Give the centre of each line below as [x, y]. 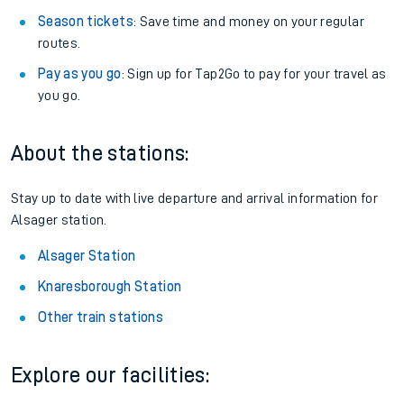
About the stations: [100, 153]
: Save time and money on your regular [248, 22]
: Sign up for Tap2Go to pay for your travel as [254, 74]
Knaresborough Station [110, 287]
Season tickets [86, 22]
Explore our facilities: [110, 375]
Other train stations [101, 317]
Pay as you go [80, 74]
